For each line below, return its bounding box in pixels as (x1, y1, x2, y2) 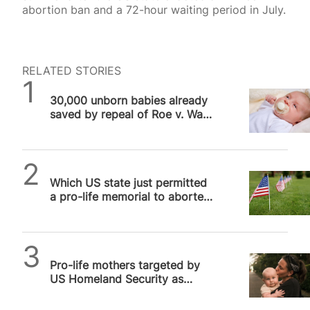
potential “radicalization (50, 286, 174, 300)
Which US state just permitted (50, 176, 207, 190)
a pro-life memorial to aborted (50, 190, 210, 204)
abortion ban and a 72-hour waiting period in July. (22, 2, 286, 17)
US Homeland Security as (50, 272, 183, 286)
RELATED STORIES (22, 63, 121, 77)
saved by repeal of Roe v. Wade (50, 107, 216, 122)
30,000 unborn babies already (50, 93, 208, 108)
